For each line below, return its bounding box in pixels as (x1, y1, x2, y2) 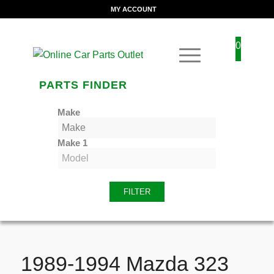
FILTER (123, 187, 150, 196)
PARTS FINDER (39, 79, 127, 91)
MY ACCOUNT (111, 6, 157, 13)
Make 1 (57, 138, 87, 148)
